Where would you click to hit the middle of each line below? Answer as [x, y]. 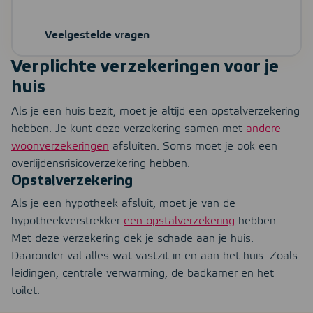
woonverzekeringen [60, 147]
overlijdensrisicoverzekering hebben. [101, 164]
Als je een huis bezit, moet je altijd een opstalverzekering [155, 112]
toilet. [26, 291]
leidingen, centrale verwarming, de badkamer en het [143, 274]
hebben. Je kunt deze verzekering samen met [129, 129]
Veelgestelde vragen [97, 36]
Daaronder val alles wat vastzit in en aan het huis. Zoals [154, 256]
